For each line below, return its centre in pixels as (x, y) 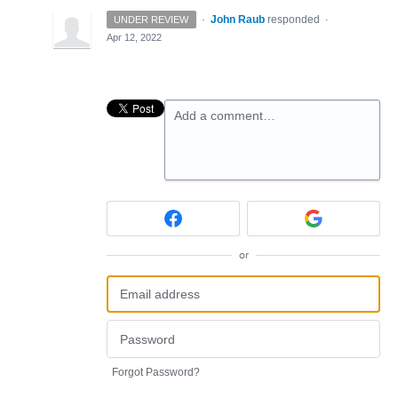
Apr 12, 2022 (134, 38)
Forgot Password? (156, 372)
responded (295, 20)
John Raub (237, 20)
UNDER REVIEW (151, 20)
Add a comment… (225, 116)
